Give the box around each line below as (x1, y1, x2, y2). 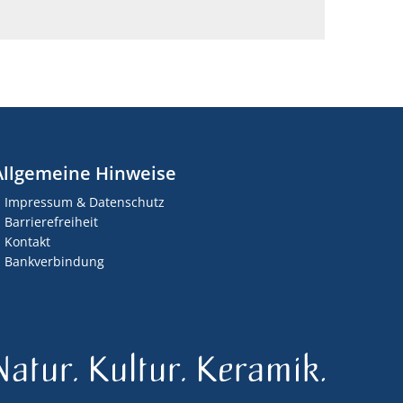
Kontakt (4, 233, 50, 250)
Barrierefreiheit (4, 213, 98, 230)
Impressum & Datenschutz (4, 193, 165, 210)
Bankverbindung (4, 253, 104, 270)
